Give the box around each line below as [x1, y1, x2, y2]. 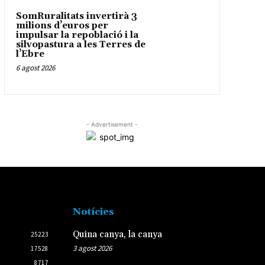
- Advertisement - [86, 120, 138, 128]
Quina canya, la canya [72, 228, 162, 240]
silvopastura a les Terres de [15, 38, 146, 50]
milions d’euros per [15, 20, 108, 31]
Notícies [72, 205, 114, 218]
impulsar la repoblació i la [15, 29, 138, 41]
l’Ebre [15, 48, 44, 60]
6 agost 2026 [15, 62, 55, 73]
